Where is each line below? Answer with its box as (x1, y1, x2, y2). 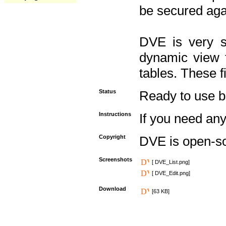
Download (99, 186, 126, 192)
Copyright (99, 134, 126, 140)
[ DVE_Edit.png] (152, 170, 190, 176)
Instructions (99, 111, 131, 117)
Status (99, 88, 116, 94)
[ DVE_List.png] (152, 159, 190, 165)
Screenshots (99, 156, 132, 162)
